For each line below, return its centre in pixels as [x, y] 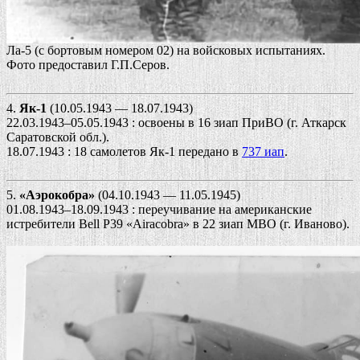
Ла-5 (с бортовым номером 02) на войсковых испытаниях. [166, 50]
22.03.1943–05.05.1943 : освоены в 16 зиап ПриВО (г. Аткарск [176, 122]
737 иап [263, 151]
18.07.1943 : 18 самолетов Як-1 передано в [124, 151]
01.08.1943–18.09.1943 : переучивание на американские [159, 209]
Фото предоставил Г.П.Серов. [88, 64]
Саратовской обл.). [58, 137]
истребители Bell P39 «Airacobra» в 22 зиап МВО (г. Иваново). [178, 223]
